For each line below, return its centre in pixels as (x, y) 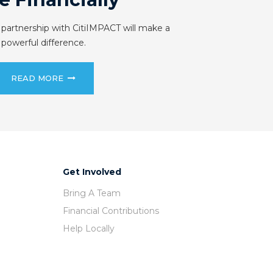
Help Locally (88, 229)
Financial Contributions (111, 211)
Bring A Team (91, 193)
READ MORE (37, 78)
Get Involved (92, 172)
